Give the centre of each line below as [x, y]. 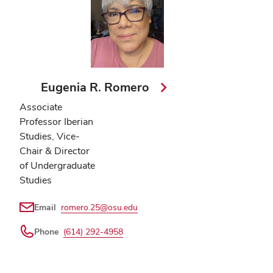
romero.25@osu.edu [99, 207]
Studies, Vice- [50, 136]
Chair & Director [55, 151]
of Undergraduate [57, 166]
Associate [41, 107]
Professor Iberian [56, 122]
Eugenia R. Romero [97, 87]
